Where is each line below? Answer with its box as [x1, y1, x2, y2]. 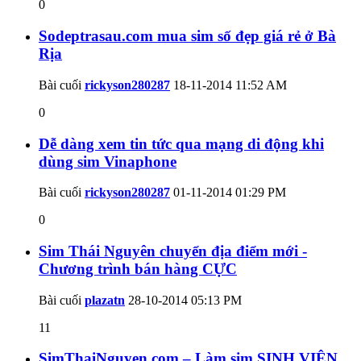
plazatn [85, 293, 125, 307]
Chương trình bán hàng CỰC [39, 260, 237, 278]
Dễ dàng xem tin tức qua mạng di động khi [39, 135, 324, 152]
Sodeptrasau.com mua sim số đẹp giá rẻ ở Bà [39, 27, 336, 45]
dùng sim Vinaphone [39, 152, 176, 170]
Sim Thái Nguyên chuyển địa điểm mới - [39, 243, 307, 260]
